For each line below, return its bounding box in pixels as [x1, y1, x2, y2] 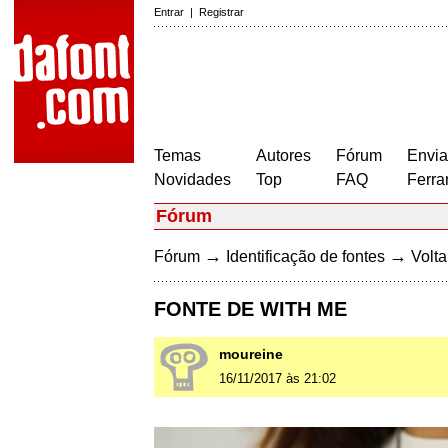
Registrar [199, 6, 244, 18]
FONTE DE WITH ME [154, 298, 347, 321]
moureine [219, 346, 283, 363]
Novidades [154, 171, 231, 188]
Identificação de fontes [226, 248, 385, 265]
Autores [256, 147, 311, 164]
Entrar [154, 6, 184, 18]
